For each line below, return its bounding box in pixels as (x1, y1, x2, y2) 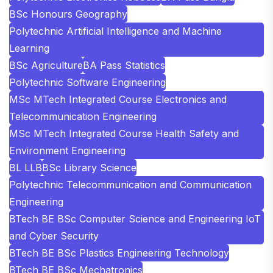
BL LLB (9, 161, 42, 174)
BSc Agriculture (9, 58, 83, 71)
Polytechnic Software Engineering (9, 76, 166, 88)
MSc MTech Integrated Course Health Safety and (9, 127, 239, 140)
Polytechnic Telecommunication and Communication (9, 178, 252, 191)
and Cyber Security (9, 229, 99, 242)
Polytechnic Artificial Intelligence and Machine (9, 24, 222, 37)
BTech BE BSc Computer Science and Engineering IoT (9, 212, 261, 225)
